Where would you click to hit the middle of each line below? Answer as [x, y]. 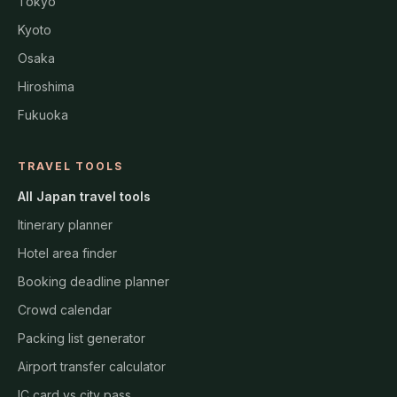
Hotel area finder [67, 253]
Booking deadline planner [93, 282]
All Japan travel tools [84, 197]
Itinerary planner [65, 225]
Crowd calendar [65, 310]
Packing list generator [82, 339]
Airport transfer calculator [92, 367]
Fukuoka [43, 115]
